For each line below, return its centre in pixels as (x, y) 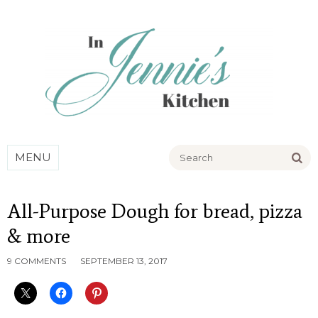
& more (39, 236)
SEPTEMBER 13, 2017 (124, 261)
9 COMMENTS (37, 261)
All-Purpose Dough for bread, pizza (155, 211)
